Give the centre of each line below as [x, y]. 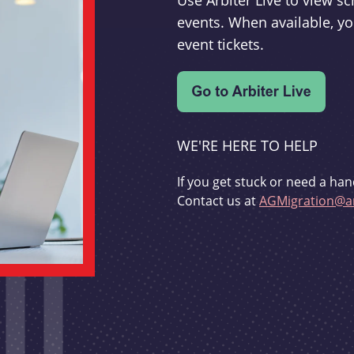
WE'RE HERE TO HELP [247, 146]
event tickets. [220, 45]
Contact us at [218, 201]
